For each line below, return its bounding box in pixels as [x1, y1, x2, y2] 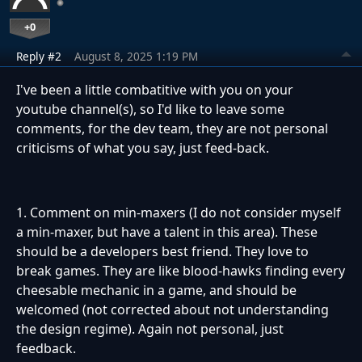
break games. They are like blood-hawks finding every [16, 262, 345, 280]
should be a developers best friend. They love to [16, 242, 309, 261]
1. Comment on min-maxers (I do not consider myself [16, 204, 341, 222]
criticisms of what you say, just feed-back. [16, 139, 269, 158]
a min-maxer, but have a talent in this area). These [16, 223, 318, 242]
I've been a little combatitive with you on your [16, 81, 293, 99]
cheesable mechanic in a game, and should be [16, 281, 297, 300]
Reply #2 [16, 48, 61, 65]
